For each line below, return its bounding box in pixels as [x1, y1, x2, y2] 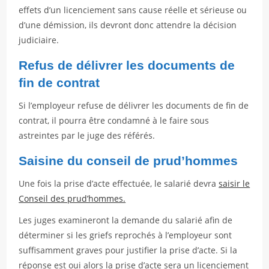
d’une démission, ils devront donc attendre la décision [19, 19, 237, 31]
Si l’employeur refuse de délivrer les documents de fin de [19, 100, 249, 111]
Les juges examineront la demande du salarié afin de [19, 214, 233, 226]
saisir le [219, 178, 250, 189]
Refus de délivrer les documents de [19, 58, 235, 72]
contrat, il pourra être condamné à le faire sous [19, 115, 210, 126]
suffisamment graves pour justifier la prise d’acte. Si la [19, 244, 238, 256]
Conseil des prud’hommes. [19, 193, 126, 204]
